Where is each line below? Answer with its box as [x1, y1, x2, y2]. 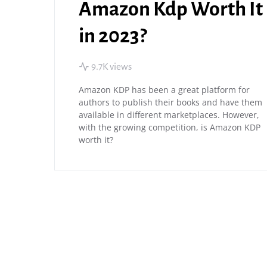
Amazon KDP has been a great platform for [79, 84, 250, 95]
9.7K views [91, 61, 132, 72]
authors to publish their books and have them [79, 97, 262, 108]
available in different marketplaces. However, [79, 109, 259, 120]
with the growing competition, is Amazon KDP [79, 122, 260, 133]
